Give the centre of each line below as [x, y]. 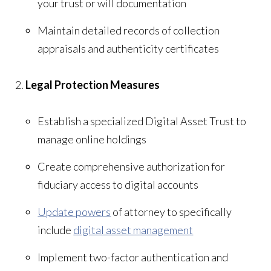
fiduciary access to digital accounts [118, 184]
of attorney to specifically [171, 211]
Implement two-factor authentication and [133, 257]
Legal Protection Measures [93, 84]
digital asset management [133, 230]
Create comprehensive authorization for [132, 166]
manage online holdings [92, 139]
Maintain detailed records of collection [129, 30]
